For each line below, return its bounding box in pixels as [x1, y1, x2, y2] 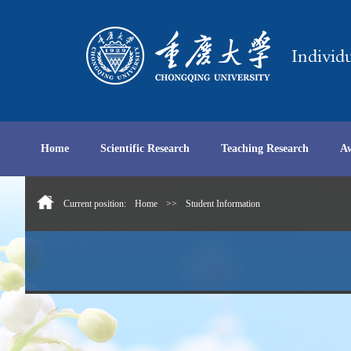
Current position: [63, 198, 128, 209]
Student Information [186, 198, 260, 209]
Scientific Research [100, 143, 190, 154]
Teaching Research [221, 143, 309, 154]
